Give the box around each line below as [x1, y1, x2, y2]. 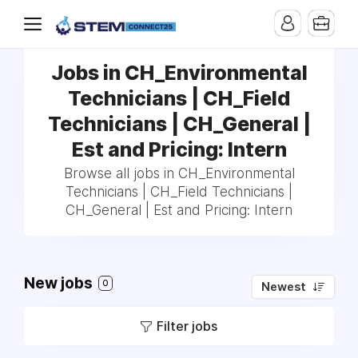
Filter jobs [157, 318, 217, 334]
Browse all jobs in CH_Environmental [63, 165, 295, 181]
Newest [261, 280, 306, 294]
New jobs [24, 274, 96, 292]
